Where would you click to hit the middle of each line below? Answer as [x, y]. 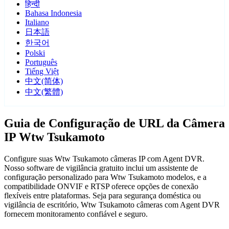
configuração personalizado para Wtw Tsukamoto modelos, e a [105, 177]
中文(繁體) [44, 92]
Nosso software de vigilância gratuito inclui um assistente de [101, 168]
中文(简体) [44, 81]
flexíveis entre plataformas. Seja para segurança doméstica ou [102, 196]
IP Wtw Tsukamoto [54, 137]
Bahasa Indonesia [53, 13]
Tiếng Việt [42, 72]
